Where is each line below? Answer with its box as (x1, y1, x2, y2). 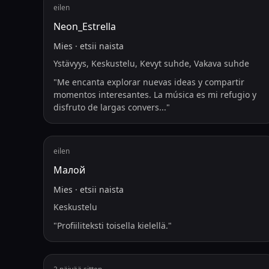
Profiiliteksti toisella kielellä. (57, 220, 168, 231)
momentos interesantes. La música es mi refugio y (53, 89, 256, 100)
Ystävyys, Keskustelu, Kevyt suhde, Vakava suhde (53, 58, 249, 69)
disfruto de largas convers (53, 101, 159, 113)
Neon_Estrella (53, 20, 116, 33)
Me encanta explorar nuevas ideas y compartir (57, 76, 244, 88)
